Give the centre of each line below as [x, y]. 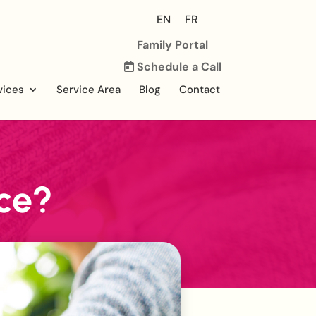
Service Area [88, 89]
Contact [199, 89]
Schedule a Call [177, 66]
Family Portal [173, 44]
